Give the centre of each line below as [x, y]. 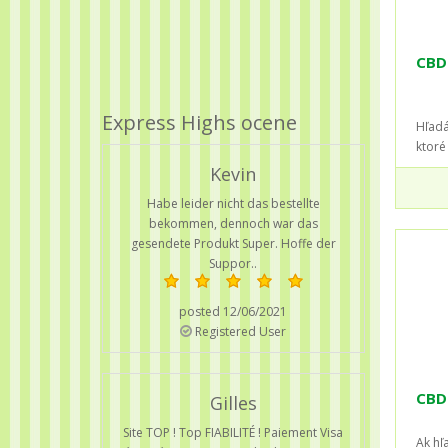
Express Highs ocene [199, 122]
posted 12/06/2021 [233, 311]
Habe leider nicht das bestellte [233, 203]
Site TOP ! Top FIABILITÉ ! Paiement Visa [233, 432]
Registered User [239, 331]
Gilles [233, 402]
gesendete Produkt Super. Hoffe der [233, 243]
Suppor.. [233, 263]
